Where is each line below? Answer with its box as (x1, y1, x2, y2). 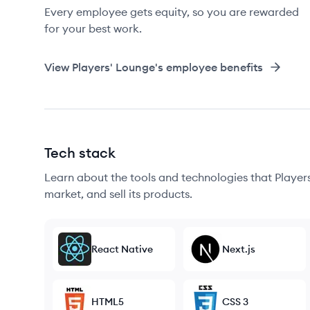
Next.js (222, 243, 255, 255)
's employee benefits (155, 60, 263, 74)
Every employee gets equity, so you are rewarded (44, 5, 299, 19)
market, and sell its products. (44, 187, 192, 201)
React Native (91, 243, 153, 255)
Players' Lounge (72, 60, 155, 74)
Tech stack (44, 144, 116, 161)
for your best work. (44, 21, 142, 35)
